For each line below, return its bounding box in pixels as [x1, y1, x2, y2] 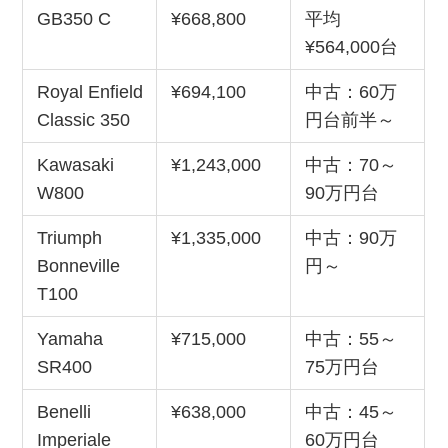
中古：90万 [304, 227, 397, 248]
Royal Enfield [36, 81, 143, 102]
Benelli [36, 401, 91, 422]
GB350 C [36, 8, 111, 29]
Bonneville [36, 255, 120, 276]
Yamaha [36, 328, 103, 349]
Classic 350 [36, 109, 130, 130]
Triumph [36, 227, 102, 248]
